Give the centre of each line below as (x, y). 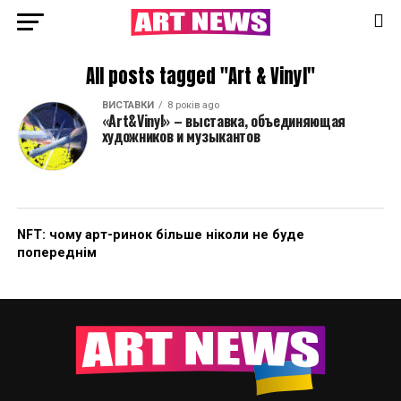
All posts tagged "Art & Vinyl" (200, 77)
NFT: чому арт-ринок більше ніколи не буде (160, 235)
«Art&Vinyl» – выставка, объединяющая (224, 121)
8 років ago (193, 105)
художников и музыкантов (181, 136)
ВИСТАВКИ (128, 105)
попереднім (56, 253)
